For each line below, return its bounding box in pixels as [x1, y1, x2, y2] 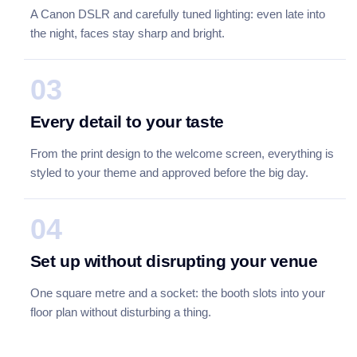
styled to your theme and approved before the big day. [29, 165, 308, 179]
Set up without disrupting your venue [29, 251, 318, 270]
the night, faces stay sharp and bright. [29, 25, 225, 40]
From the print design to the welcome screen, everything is [29, 146, 334, 160]
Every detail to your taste [29, 112, 224, 131]
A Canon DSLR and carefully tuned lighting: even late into [29, 6, 325, 21]
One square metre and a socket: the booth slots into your [29, 285, 325, 300]
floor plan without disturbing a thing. [29, 304, 211, 319]
